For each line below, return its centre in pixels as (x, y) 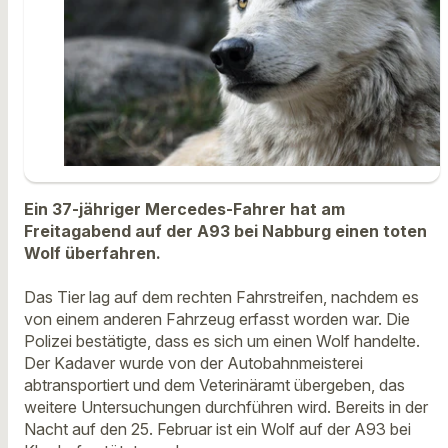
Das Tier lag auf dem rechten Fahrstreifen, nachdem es (221, 297)
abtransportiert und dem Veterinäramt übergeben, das (214, 385)
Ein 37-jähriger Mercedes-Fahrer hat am (184, 208)
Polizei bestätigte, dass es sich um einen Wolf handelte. (222, 341)
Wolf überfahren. (92, 252)
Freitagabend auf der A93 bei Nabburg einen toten (225, 230)
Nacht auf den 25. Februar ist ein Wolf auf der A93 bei (217, 429)
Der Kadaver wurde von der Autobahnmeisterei (193, 363)
